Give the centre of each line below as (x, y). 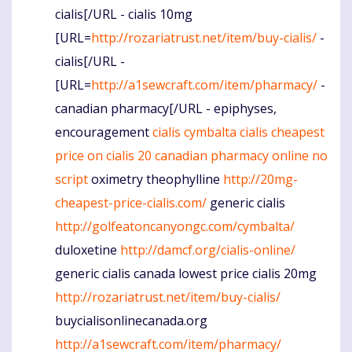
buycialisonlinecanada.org (131, 320)
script (71, 179)
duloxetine (88, 249)
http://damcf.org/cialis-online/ (208, 249)
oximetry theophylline (156, 179)
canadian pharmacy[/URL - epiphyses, (166, 108)
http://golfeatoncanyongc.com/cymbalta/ (175, 226)
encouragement (104, 132)
